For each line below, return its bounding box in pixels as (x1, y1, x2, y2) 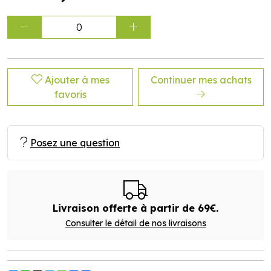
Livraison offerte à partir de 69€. (53, 202, 218, 214)
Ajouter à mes (44, 74, 109, 86)
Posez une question (30, 137, 120, 149)
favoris (54, 88, 87, 100)
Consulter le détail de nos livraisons (65, 218, 206, 229)
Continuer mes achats (150, 74, 252, 86)
